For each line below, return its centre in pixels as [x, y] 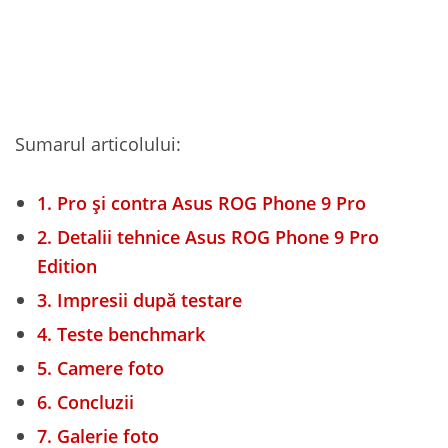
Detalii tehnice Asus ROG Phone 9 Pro [215, 236]
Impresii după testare [147, 299]
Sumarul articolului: [98, 143]
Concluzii [93, 401]
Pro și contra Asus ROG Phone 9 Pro [209, 202]
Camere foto [108, 367]
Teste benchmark [128, 333]
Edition [67, 265]
